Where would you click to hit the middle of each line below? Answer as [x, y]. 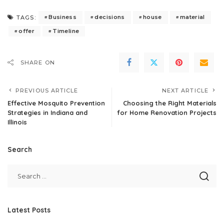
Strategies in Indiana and [47, 112]
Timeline [66, 31]
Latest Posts [29, 209]
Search [20, 149]
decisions [110, 17]
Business [63, 17]
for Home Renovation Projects [167, 112]
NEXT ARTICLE [185, 90]
